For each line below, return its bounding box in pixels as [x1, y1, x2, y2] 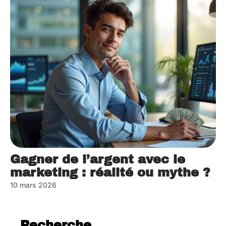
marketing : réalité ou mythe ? [10, 166, 210, 180]
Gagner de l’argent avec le [10, 153, 185, 166]
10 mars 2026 [10, 181, 56, 190]
